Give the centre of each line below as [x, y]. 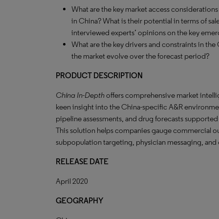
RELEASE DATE [82, 162]
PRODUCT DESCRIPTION [99, 76]
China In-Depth [80, 95]
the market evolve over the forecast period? [140, 56]
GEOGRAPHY [79, 201]
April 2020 [72, 181]
